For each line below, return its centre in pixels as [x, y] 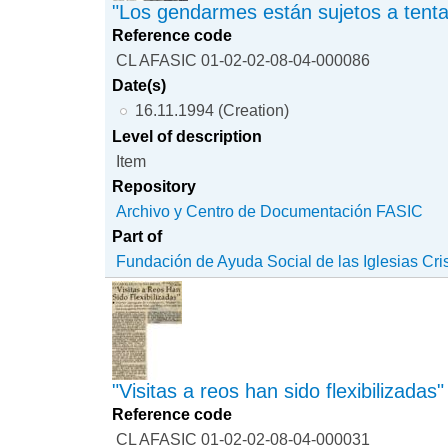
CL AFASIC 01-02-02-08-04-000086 [243, 59]
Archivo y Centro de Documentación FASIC [270, 210]
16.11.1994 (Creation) [211, 109]
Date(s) [139, 84]
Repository [154, 185]
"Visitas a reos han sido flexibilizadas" [278, 390]
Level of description [187, 135]
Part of [137, 235]
